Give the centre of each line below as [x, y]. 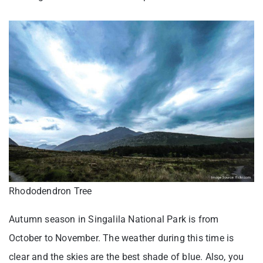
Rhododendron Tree [50, 191]
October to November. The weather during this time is [122, 238]
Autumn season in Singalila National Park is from [114, 220]
